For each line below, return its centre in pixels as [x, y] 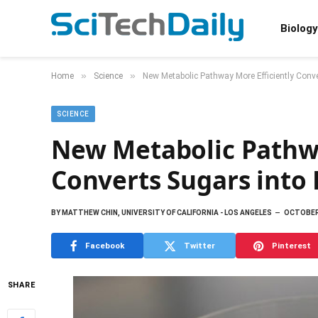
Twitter [199, 245]
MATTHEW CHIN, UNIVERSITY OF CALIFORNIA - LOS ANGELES [166, 213]
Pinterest [291, 245]
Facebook [105, 245]
